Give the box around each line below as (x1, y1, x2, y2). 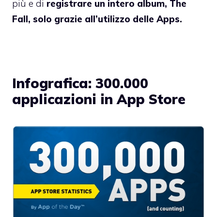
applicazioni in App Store (12, 90, 186, 108)
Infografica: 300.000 (12, 74, 148, 92)
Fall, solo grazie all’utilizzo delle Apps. (12, 13, 182, 25)
